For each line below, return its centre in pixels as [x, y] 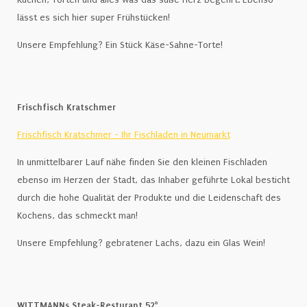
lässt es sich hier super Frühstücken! [93, 17]
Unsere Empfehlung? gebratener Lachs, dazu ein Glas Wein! [141, 243]
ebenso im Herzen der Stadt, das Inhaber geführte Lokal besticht [153, 180]
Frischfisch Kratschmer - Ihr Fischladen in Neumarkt [123, 135]
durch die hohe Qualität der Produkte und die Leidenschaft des [149, 198]
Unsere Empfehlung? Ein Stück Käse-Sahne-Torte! [121, 45]
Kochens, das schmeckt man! [77, 216]
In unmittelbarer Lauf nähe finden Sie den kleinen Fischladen [142, 162]
